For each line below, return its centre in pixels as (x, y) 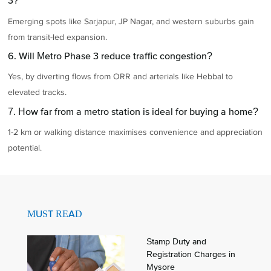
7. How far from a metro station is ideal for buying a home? (133, 111)
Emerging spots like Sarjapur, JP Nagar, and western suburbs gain (131, 21)
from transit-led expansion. (58, 37)
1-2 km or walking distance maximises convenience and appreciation (135, 132)
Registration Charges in (191, 254)
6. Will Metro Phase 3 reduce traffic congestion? (110, 56)
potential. (25, 148)
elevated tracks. (38, 93)
